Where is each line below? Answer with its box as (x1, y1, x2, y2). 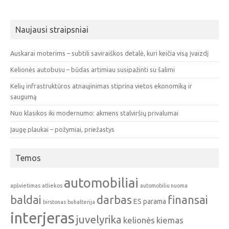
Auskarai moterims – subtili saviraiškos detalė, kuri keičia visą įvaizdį (10, 49, 209, 57)
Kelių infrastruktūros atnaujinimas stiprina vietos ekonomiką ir (10, 82, 192, 89)
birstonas (43, 198, 66, 205)
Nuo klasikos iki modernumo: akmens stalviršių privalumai (10, 109, 178, 117)
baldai (10, 193, 41, 206)
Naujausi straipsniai (15, 25, 88, 34)
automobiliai (64, 175, 139, 190)
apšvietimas (10, 182, 40, 189)
